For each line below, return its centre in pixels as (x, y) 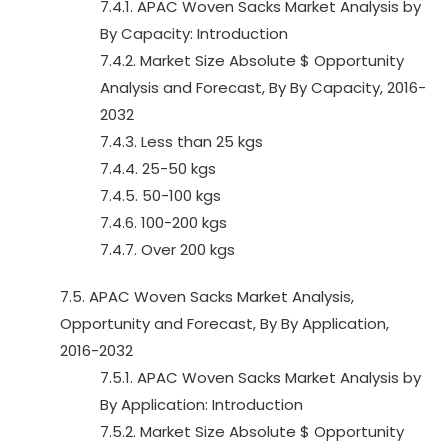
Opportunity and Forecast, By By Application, (224, 323)
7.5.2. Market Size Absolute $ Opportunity (252, 431)
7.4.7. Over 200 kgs (167, 249)
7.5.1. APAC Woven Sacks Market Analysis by (260, 377)
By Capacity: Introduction (194, 33)
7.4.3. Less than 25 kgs (181, 141)
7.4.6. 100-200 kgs (163, 222)
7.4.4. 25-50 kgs (158, 168)
